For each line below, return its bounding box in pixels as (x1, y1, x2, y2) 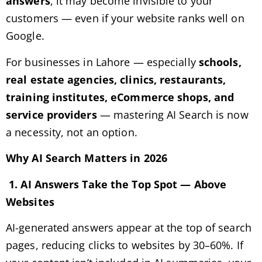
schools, (198, 54, 242, 69)
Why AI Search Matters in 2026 (6, 151, 167, 166)
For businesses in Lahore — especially (6, 54, 199, 69)
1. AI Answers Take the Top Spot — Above (6, 177, 227, 191)
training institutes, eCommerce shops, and (6, 89, 235, 104)
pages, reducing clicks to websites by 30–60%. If (6, 237, 243, 252)
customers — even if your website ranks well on (6, 11, 244, 26)
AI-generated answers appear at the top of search (6, 220, 251, 235)
